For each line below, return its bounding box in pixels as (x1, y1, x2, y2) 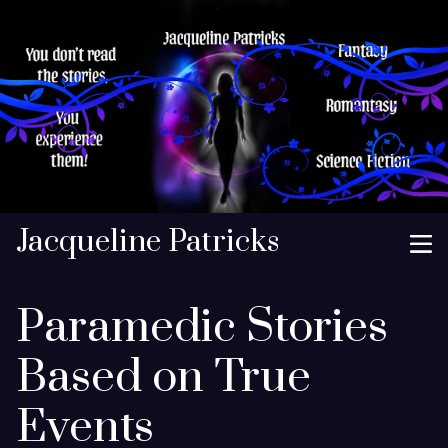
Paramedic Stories (16, 299, 388, 357)
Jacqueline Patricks (16, 223, 279, 262)
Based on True (16, 349, 311, 407)
